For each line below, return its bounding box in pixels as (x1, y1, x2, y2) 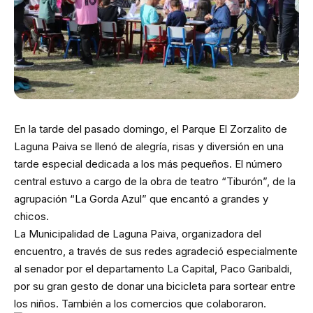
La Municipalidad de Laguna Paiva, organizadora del (14, 227, 261, 241)
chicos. (14, 210, 49, 224)
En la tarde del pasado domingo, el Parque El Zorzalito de (14, 122, 287, 136)
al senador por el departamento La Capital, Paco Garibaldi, (14, 262, 292, 276)
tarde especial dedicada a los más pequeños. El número (14, 157, 282, 171)
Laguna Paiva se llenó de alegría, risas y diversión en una (14, 140, 284, 154)
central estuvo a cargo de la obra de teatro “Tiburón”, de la (14, 175, 296, 189)
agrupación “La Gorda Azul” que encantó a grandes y (14, 192, 268, 206)
